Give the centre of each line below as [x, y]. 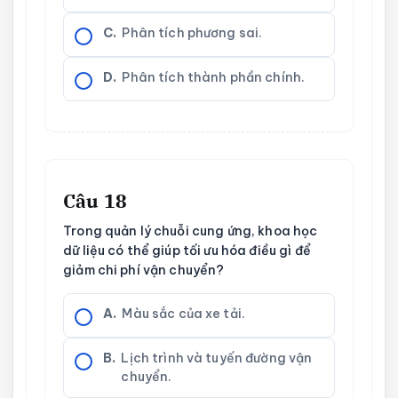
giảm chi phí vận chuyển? [144, 270]
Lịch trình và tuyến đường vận [217, 358]
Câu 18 [95, 200]
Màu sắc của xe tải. [184, 313]
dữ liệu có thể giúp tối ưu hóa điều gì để [187, 250]
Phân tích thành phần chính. [214, 78]
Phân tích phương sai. [192, 33]
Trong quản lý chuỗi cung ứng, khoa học [191, 231]
